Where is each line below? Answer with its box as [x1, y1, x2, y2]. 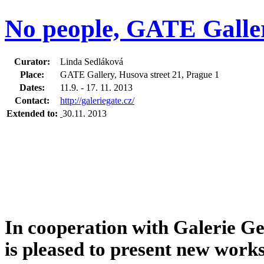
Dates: [19, 82, 45, 93]
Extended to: [6, 108, 58, 118]
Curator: [14, 56, 50, 67]
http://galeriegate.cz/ [60, 95, 134, 105]
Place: [20, 69, 44, 80]
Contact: [15, 95, 49, 105]
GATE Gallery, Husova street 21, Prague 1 [60, 69, 219, 80]
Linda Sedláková [60, 56, 126, 67]
